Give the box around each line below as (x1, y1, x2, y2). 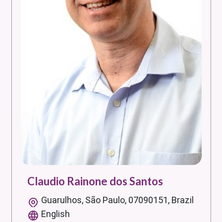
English (41, 209, 70, 220)
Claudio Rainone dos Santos (27, 174, 163, 188)
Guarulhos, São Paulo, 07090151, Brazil (41, 195, 194, 206)
